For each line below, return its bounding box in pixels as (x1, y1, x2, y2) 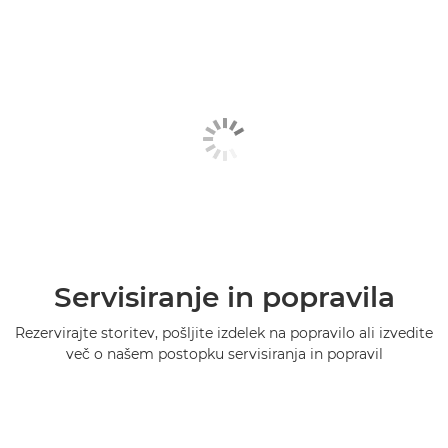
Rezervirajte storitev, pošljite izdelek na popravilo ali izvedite (15, 323, 433, 342)
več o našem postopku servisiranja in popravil (65, 344, 383, 363)
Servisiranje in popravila (53, 279, 395, 314)
